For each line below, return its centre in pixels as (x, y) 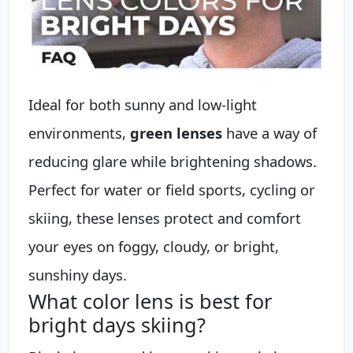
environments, (79, 132)
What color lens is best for (150, 301)
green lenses (176, 132)
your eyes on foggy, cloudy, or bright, (154, 246)
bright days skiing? (117, 324)
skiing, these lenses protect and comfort (165, 217)
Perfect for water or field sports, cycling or (172, 189)
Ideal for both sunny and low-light (143, 104)
